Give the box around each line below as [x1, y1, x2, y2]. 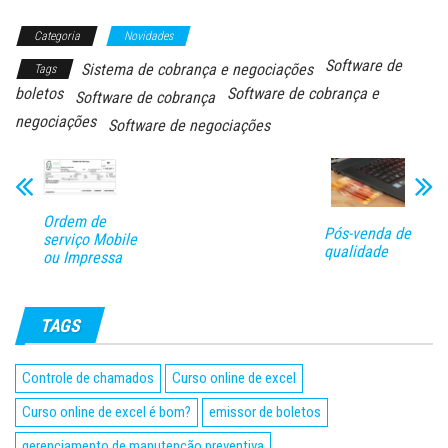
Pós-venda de [323, 224, 411, 244]
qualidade [323, 242, 388, 262]
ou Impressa [43, 247, 122, 267]
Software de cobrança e [227, 83, 379, 103]
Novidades [124, 28, 173, 43]
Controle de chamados [22, 368, 154, 387]
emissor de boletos [209, 402, 321, 421]
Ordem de [43, 211, 106, 231]
